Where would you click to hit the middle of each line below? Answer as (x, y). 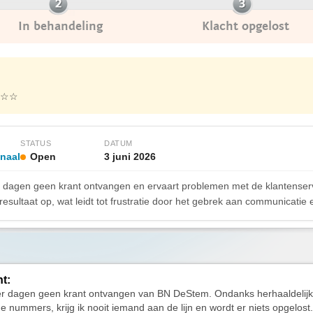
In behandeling (60, 26)
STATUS (36, 143)
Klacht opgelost (246, 26)
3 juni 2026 (130, 156)
